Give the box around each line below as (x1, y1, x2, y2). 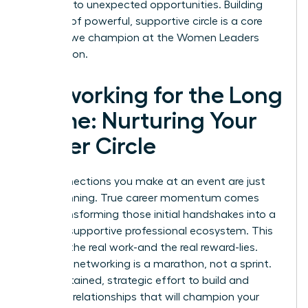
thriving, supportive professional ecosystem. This (25, 225, 273, 237)
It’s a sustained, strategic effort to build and (25, 275, 249, 287)
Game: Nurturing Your (25, 109, 257, 133)
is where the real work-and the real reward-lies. (25, 242, 258, 254)
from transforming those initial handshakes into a (25, 209, 276, 221)
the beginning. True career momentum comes (25, 192, 259, 204)
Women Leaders (177, 32, 259, 44)
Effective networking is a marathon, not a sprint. (25, 258, 272, 270)
